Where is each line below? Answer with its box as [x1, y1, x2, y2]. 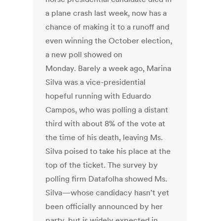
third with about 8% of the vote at [45, 118, 166, 129]
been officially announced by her [45, 201, 163, 212]
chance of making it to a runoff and [45, 22, 170, 32]
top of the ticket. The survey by [45, 160, 158, 170]
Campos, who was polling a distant [45, 105, 169, 115]
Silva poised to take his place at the [45, 146, 171, 156]
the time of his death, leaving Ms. [45, 132, 163, 143]
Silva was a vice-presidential [45, 77, 146, 87]
